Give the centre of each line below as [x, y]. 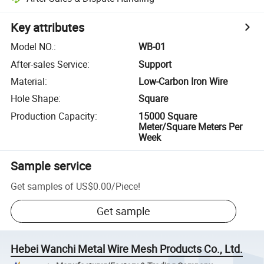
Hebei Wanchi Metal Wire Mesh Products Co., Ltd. [127, 249]
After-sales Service [49, 64]
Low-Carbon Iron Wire [183, 81]
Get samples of [42, 186]
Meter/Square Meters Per [191, 126]
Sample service [51, 166]
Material [28, 81]
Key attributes [48, 28]
